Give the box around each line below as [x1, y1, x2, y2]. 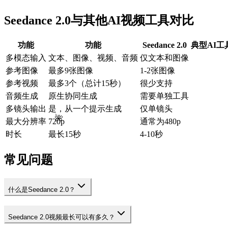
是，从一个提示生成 [48, 104, 122, 113]
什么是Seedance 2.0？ [8, 186, 75, 194]
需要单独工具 [140, 92, 189, 101]
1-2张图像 [140, 66, 175, 75]
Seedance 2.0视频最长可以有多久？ [8, 213, 115, 221]
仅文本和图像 [140, 53, 189, 63]
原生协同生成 [48, 92, 97, 101]
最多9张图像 [48, 66, 93, 75]
